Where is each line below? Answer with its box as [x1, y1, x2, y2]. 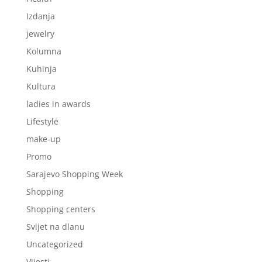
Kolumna [26, 46, 61, 57]
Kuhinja [26, 63, 57, 75]
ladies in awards [26, 98, 91, 110]
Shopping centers [26, 204, 95, 215]
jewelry [26, 28, 54, 40]
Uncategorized [26, 239, 83, 250]
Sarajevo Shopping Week [26, 168, 123, 180]
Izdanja [26, 11, 55, 22]
